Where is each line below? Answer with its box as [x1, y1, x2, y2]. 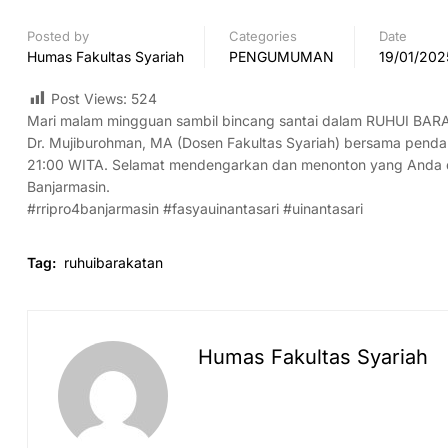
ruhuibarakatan [64, 254, 163, 272]
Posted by [27, 28, 89, 44]
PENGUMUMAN [229, 48, 334, 65]
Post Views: [51, 90, 127, 107]
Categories [229, 28, 297, 44]
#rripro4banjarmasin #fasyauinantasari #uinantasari [27, 200, 363, 218]
